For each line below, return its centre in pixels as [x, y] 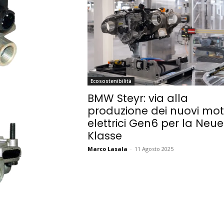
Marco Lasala [107, 149]
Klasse [104, 136]
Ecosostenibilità [111, 81]
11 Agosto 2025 [154, 149]
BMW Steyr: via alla [137, 98]
